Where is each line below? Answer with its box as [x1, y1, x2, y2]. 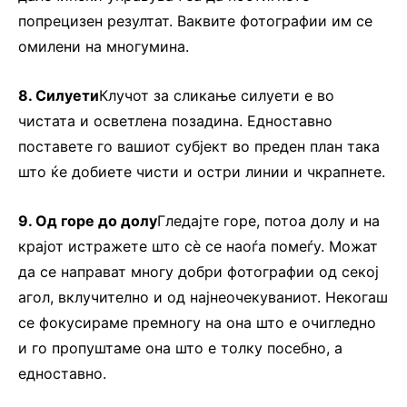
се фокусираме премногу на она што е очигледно [18, 313, 376, 333]
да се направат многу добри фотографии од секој [18, 263, 379, 282]
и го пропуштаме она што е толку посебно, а [18, 339, 342, 358]
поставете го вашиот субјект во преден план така [18, 137, 380, 156]
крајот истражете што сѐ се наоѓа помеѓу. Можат [18, 237, 378, 256]
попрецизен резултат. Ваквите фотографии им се [18, 12, 372, 31]
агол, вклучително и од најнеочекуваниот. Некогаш [18, 288, 388, 307]
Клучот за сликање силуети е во [99, 86, 334, 105]
